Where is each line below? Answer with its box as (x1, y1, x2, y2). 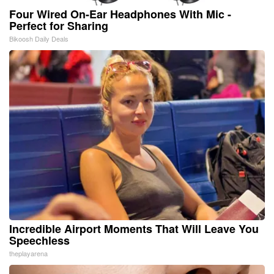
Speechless (9, 232, 70, 248)
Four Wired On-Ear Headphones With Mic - (9, 6, 231, 22)
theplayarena (9, 248, 48, 258)
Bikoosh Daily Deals (9, 33, 68, 43)
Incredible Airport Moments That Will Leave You (9, 220, 259, 237)
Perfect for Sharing (9, 17, 108, 34)
